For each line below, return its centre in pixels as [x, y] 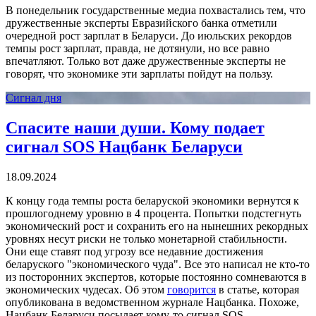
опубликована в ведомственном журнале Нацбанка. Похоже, [152, 303]
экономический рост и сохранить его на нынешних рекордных [157, 226]
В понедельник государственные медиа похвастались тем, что [156, 11]
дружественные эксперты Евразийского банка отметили [141, 23]
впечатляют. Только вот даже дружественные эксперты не [146, 61]
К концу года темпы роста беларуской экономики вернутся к [152, 201]
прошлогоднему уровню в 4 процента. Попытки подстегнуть [153, 214]
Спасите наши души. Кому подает [135, 128]
